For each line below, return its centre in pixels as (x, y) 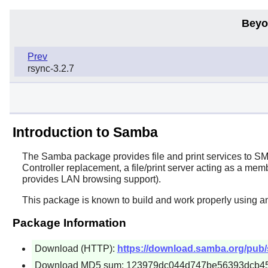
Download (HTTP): (76, 248)
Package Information (69, 223)
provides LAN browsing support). (91, 179)
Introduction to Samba (85, 132)
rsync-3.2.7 (51, 69)
